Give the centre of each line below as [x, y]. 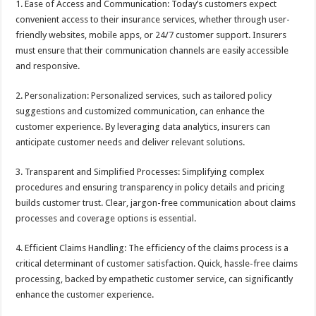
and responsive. [48, 66]
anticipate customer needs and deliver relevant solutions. [130, 142]
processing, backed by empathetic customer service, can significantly [154, 279]
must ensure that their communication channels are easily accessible [152, 50]
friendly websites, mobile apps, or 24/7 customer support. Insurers [151, 35]
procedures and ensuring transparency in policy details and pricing [151, 187]
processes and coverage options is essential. [106, 218]
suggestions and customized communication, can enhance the [140, 111]
